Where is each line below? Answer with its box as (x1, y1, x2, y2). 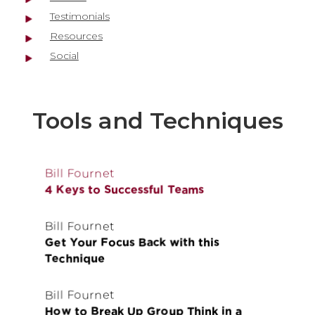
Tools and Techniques (32, 107, 283, 134)
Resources (49, 30, 103, 42)
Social (49, 49, 79, 62)
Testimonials (49, 10, 110, 22)
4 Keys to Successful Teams (44, 183, 204, 196)
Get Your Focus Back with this (44, 236, 219, 249)
